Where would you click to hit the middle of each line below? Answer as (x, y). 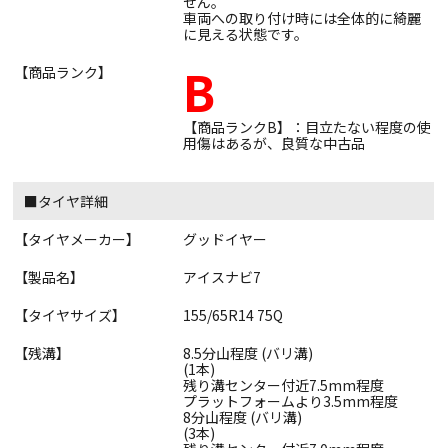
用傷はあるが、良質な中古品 (274, 143)
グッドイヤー (225, 239)
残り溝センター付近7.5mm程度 (283, 385)
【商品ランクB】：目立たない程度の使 (307, 127)
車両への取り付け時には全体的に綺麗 (302, 18)
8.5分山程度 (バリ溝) (248, 353)
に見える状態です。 (245, 34)
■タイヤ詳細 (66, 201)
